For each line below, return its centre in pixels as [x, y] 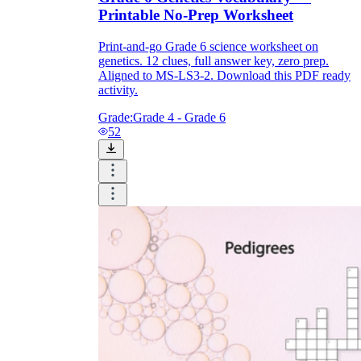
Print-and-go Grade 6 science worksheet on [208, 47]
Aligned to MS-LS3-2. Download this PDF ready [224, 76]
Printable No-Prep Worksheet [196, 15]
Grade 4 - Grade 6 [179, 118]
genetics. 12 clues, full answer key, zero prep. [214, 61]
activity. [118, 90]
